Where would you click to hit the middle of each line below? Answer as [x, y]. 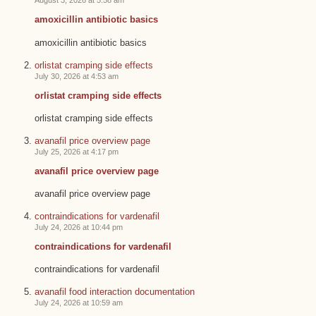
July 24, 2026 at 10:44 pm [78, 227]
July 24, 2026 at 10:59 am [78, 302]
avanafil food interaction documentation [114, 291]
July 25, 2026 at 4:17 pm [76, 151]
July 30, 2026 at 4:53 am [76, 76]
